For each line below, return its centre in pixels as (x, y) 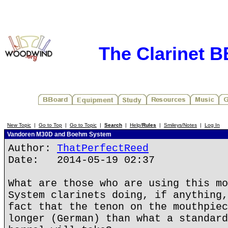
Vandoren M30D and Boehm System (59, 134)
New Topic (19, 125)
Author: (33, 148)
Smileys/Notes (180, 125)
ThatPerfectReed (103, 148)
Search (113, 125)
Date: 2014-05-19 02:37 (81, 160)
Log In (212, 125)
